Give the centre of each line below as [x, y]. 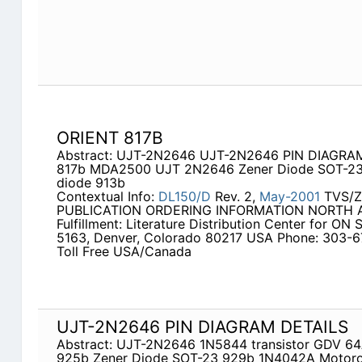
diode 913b [90, 183]
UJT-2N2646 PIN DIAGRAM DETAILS [202, 327]
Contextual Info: [107, 197]
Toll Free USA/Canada [124, 252]
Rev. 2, [235, 197]
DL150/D [184, 197]
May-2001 [289, 197]
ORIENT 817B [109, 138]
